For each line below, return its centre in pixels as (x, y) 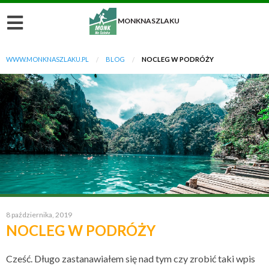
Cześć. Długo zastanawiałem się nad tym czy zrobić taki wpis (131, 258)
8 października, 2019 (39, 215)
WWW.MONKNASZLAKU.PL (47, 59)
